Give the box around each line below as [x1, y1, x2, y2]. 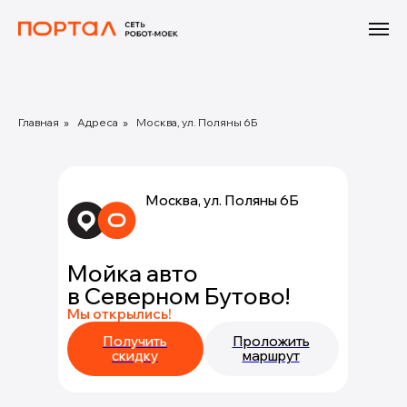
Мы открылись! [67, 305, 172, 323]
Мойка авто [67, 259, 198, 287]
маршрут [242, 347, 300, 364]
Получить [103, 333, 167, 350]
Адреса [77, 115, 118, 129]
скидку [112, 347, 158, 364]
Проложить [232, 333, 310, 350]
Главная [18, 115, 59, 129]
